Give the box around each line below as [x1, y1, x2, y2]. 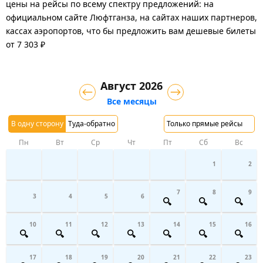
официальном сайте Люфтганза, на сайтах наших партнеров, [6, 11, 257, 23]
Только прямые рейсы [167, 118, 242, 129]
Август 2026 [100, 78, 163, 93]
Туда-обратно [68, 118, 115, 129]
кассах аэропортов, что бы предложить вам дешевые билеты [6, 25, 256, 36]
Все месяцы [106, 95, 157, 107]
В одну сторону [11, 118, 63, 129]
